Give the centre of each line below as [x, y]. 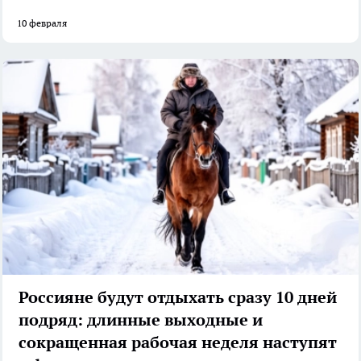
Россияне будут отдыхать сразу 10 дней [178, 297]
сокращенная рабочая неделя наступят [178, 342]
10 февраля [42, 23]
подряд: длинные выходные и [141, 320]
